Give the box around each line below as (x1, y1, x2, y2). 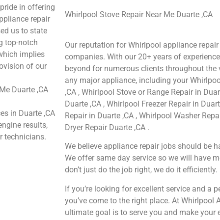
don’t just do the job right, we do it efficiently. (65, 165, 218, 175)
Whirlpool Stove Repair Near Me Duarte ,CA (65, 9, 213, 19)
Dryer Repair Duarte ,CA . (65, 123, 149, 133)
